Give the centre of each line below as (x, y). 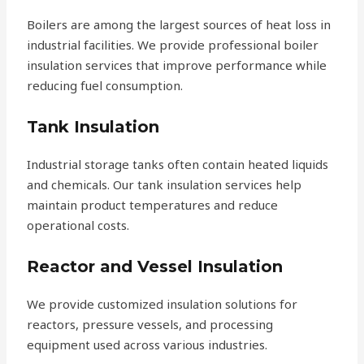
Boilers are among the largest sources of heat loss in (179, 25)
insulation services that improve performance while (177, 65)
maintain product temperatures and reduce (153, 205)
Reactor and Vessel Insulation (155, 267)
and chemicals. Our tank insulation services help (165, 185)
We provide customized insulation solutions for (162, 304)
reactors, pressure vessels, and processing (150, 325)
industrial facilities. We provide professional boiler (173, 45)
